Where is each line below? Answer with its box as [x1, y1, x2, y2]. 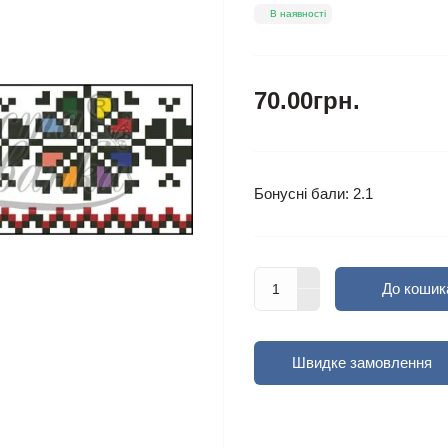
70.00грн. [254, 86, 360, 114]
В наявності [270, 7, 326, 19]
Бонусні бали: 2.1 [254, 184, 373, 202]
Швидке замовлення [292, 353, 432, 371]
